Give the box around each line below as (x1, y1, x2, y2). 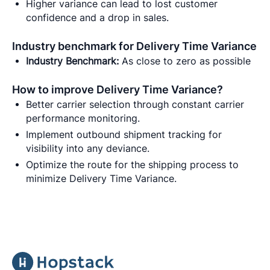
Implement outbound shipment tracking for (26, 128, 222, 140)
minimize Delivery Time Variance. (26, 172, 177, 184)
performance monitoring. (26, 112, 140, 124)
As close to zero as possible (119, 55, 251, 67)
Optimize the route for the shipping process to (26, 159, 239, 171)
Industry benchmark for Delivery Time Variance (11, 39, 257, 52)
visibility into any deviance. (26, 142, 150, 154)
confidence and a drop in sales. (26, 11, 169, 24)
